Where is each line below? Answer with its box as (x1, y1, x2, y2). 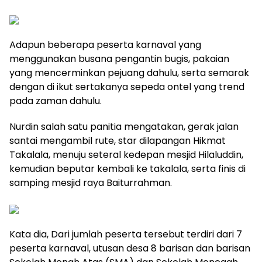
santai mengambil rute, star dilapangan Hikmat (9, 134, 226, 147)
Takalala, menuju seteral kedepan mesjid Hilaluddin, (9, 148, 243, 161)
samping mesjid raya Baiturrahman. (9, 176, 172, 189)
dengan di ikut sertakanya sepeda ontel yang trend (9, 80, 244, 94)
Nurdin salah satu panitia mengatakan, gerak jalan (9, 120, 239, 133)
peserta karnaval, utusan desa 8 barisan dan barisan (9, 242, 250, 255)
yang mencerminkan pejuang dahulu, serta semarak (9, 66, 249, 80)
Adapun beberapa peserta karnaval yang (9, 38, 201, 51)
